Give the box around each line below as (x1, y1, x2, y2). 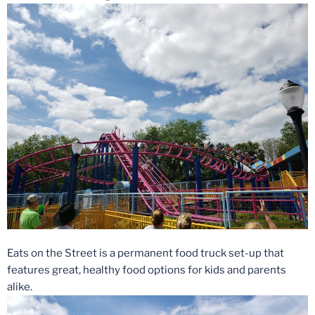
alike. (7, 281, 32, 294)
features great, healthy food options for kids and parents (7, 264, 286, 277)
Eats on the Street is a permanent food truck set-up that (7, 247, 284, 260)
